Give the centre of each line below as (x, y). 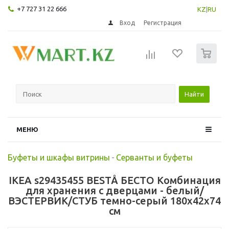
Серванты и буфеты (154, 157)
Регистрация (163, 22)
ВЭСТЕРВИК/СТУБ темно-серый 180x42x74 (114, 200)
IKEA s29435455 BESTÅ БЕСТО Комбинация (114, 180)
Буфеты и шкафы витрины (59, 157)
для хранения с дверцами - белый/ (114, 190)
